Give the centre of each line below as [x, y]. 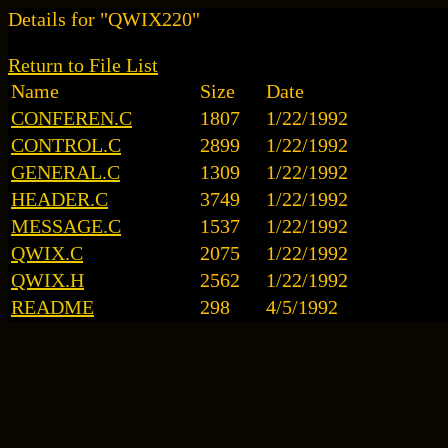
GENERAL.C [65, 172]
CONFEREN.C [71, 118]
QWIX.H [47, 280]
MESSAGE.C [66, 226]
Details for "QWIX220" [104, 19]
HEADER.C [59, 199]
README [52, 307]
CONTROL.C [66, 145]
